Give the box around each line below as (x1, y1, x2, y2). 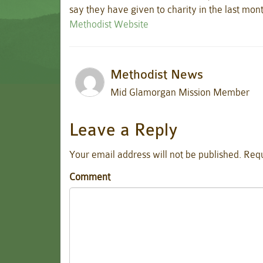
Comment (69, 171, 110, 183)
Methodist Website (69, 18, 149, 30)
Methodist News (110, 67, 203, 82)
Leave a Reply (69, 120, 178, 140)
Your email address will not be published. (69, 149, 241, 160)
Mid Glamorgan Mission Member (110, 86, 249, 98)
